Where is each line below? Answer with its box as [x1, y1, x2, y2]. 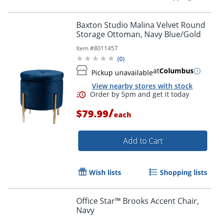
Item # [76, 44, 94, 53]
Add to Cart [123, 135, 163, 147]
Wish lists [89, 168, 121, 177]
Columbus [159, 66, 194, 76]
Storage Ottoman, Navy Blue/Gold [76, 29, 201, 40]
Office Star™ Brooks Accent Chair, [76, 196, 199, 207]
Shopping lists [160, 168, 207, 177]
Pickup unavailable [91, 68, 153, 78]
